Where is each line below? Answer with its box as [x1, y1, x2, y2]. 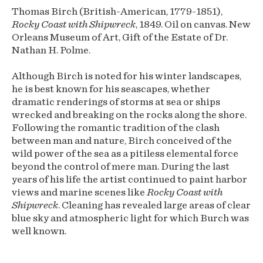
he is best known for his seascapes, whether [12, 84, 210, 95]
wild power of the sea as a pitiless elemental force [12, 149, 238, 159]
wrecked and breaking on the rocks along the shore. [12, 110, 247, 120]
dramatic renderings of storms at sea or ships [12, 97, 220, 107]
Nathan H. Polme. [12, 45, 90, 56]
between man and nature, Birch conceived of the [12, 136, 232, 146]
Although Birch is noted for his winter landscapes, [12, 71, 241, 82]
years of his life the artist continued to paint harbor [12, 174, 247, 185]
